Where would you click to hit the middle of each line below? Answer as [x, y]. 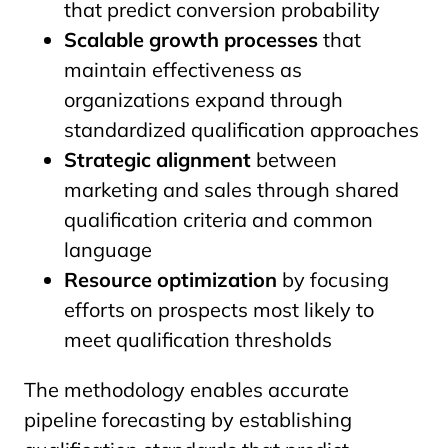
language [108, 249]
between [294, 159]
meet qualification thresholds [198, 339]
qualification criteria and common [218, 219]
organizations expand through [203, 99]
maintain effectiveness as [183, 69]
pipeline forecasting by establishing [188, 419]
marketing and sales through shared [231, 189]
